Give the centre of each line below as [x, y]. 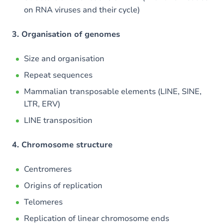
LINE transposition [58, 120]
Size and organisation [64, 59]
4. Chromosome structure [62, 145]
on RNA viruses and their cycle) [82, 10]
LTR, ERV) [42, 104]
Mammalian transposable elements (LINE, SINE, [113, 92]
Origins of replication [63, 186]
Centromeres [48, 169]
